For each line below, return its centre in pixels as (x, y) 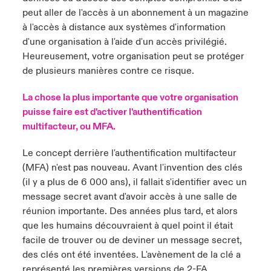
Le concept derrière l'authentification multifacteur (129, 153)
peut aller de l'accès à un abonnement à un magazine (135, 13)
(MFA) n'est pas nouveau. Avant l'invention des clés (132, 168)
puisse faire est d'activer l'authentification (112, 112)
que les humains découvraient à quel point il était (127, 226)
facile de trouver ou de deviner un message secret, (132, 240)
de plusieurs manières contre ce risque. (108, 71)
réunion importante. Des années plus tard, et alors (130, 211)
